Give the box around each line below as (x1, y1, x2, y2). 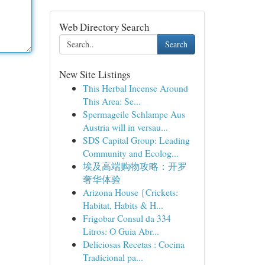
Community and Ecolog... (82, 147, 179, 159)
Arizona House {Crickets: (82, 186, 178, 198)
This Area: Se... (82, 95, 141, 107)
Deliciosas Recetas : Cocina (82, 238, 185, 250)
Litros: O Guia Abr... (82, 225, 159, 237)
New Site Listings (59, 67, 131, 81)
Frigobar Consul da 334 (82, 212, 171, 224)
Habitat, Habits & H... (82, 199, 163, 211)
